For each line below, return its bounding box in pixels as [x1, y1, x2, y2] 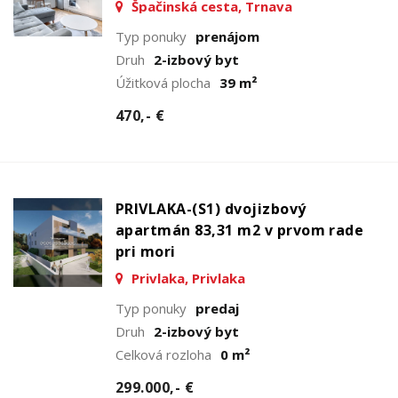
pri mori [115, 241, 176, 261]
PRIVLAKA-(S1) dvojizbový [115, 198, 306, 219]
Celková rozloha [115, 345, 211, 363]
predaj [195, 298, 239, 317]
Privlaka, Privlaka [128, 268, 245, 287]
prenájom [195, 27, 259, 45]
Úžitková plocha [115, 73, 211, 92]
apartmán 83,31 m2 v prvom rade [115, 219, 364, 240]
